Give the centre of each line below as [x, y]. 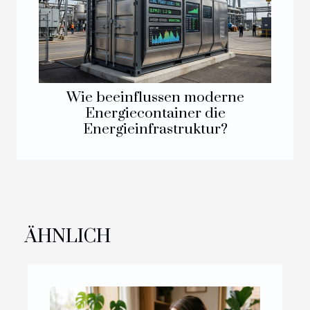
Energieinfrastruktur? [155, 130]
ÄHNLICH [68, 237]
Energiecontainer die [155, 114]
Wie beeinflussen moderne [155, 98]
